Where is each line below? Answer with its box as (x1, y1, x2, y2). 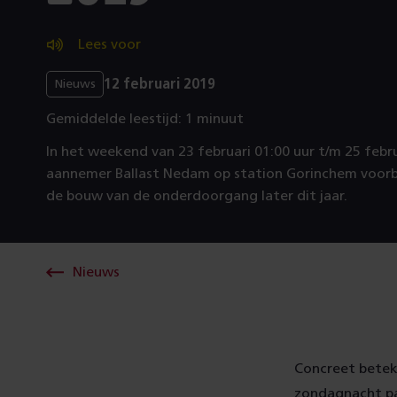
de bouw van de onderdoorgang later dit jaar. (46, 189, 347, 203)
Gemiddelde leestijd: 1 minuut (46, 112, 244, 126)
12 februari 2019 (104, 76, 215, 91)
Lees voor (78, 37, 141, 51)
